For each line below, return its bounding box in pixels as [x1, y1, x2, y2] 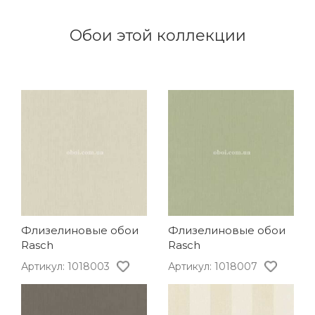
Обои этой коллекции [69, 25, 246, 45]
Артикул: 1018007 [168, 259, 257, 273]
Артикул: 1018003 [21, 259, 110, 273]
